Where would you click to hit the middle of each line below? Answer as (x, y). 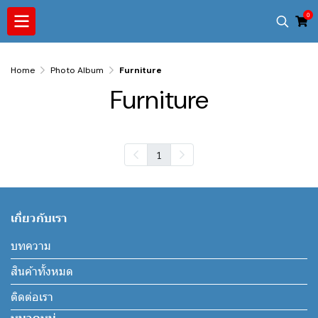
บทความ (31, 246)
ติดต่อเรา (32, 297)
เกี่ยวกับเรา (39, 218)
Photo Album (77, 70)
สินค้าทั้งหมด (42, 272)
